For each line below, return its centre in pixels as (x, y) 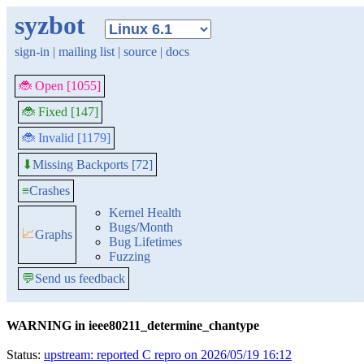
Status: (25, 355)
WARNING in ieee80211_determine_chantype (133, 325)
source (140, 52)
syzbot (50, 25)
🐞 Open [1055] (60, 86)
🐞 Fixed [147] (60, 112)
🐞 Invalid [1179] (66, 138)
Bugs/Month (141, 227)
